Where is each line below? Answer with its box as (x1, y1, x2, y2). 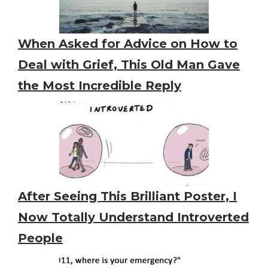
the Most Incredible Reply (18, 78, 181, 93)
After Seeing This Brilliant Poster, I (18, 189, 237, 204)
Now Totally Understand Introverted (18, 210, 249, 225)
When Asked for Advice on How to (18, 36, 237, 51)
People (18, 231, 63, 246)
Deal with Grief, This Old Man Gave (18, 57, 240, 72)
